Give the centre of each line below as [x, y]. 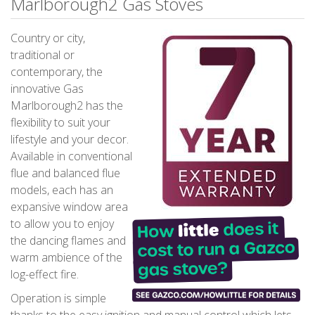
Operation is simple [58, 298]
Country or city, [48, 38]
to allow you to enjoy [62, 223]
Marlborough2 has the [67, 105]
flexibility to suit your [60, 122]
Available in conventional [71, 156]
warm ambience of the [66, 257]
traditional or [43, 54]
